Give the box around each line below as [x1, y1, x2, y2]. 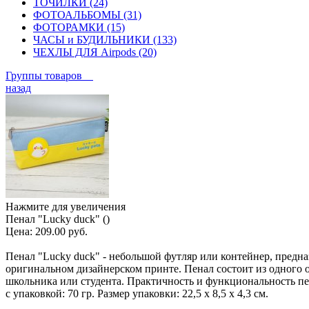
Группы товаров [6, 69, 93, 81]
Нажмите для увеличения [6, 200, 126, 212]
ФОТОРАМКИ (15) [33, 21, 125, 33]
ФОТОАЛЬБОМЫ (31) [33, 8, 141, 21]
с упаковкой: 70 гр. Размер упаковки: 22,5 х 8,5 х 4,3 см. [6, 287, 268, 299]
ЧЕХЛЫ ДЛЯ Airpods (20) [33, 46, 157, 58]
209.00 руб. [35, 225, 88, 237]
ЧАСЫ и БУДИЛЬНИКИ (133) [33, 33, 177, 46]
